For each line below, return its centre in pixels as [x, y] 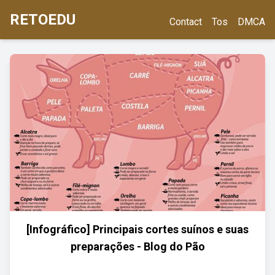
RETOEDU [43, 20]
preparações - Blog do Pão [137, 246]
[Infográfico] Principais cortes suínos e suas [137, 229]
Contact [186, 22]
